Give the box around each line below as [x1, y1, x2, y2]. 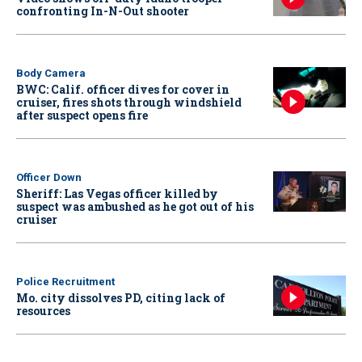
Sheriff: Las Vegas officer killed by [16, 185, 218, 201]
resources [16, 302, 70, 318]
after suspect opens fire [16, 107, 148, 123]
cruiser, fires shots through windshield [16, 94, 242, 110]
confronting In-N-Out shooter [16, 2, 189, 19]
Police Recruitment [16, 275, 115, 288]
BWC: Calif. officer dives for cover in [16, 81, 229, 97]
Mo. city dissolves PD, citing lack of [16, 289, 225, 305]
